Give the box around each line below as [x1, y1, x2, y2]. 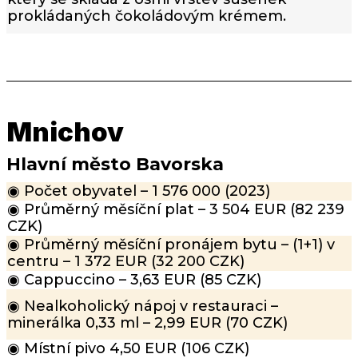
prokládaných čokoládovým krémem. [7, 7, 286, 26]
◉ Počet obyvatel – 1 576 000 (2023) [7, 182, 270, 201]
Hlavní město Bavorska [6, 153, 224, 175]
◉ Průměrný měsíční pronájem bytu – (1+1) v [7, 236, 335, 254]
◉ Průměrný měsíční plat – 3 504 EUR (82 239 [7, 201, 344, 219]
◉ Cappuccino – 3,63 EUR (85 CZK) [7, 271, 261, 289]
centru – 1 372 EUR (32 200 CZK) [7, 253, 245, 271]
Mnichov [6, 115, 124, 148]
